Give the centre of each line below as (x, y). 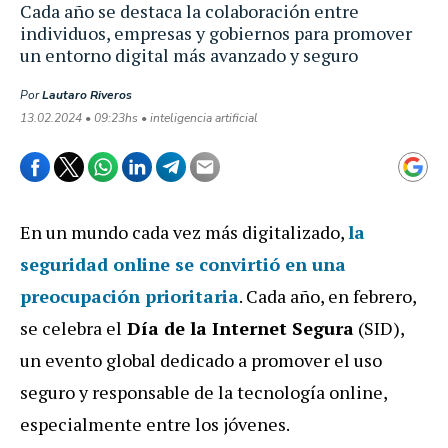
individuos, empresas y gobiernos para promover (216, 32)
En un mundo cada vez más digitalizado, (184, 231)
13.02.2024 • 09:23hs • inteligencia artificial (139, 117)
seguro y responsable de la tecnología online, (203, 391)
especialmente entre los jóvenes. (156, 423)
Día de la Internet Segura (238, 327)
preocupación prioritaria (129, 295)
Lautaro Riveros (87, 94)
